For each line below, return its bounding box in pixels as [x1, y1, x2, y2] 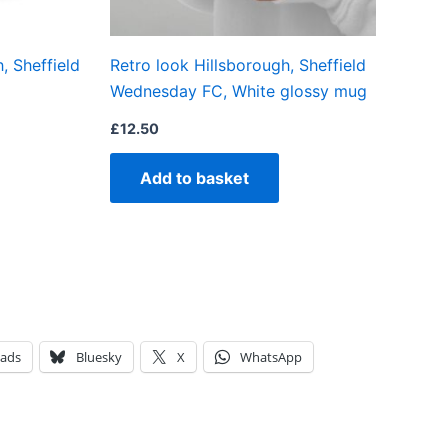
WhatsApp [240, 348, 302, 367]
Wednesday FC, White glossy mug [110, 81, 367, 102]
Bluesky [76, 348, 122, 367]
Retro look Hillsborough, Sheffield [110, 55, 366, 76]
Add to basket [140, 168, 249, 189]
